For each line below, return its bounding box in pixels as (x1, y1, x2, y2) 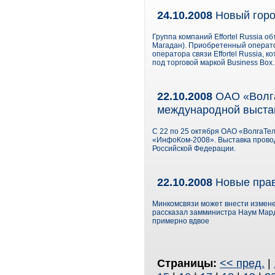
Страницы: (157, 257, 220, 269)
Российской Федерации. (152, 144, 236, 153)
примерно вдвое (152, 217, 209, 225)
